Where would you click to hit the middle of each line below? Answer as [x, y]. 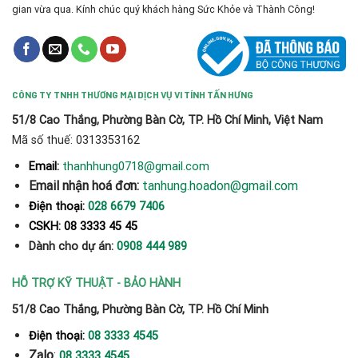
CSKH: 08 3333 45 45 [83, 227]
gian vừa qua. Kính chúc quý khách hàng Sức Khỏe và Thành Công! [163, 9]
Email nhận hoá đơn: [84, 186]
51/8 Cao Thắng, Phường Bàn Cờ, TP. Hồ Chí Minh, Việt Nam [167, 121]
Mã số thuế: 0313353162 [76, 141]
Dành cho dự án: [71, 247]
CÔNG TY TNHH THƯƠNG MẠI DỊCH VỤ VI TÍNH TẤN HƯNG [133, 95]
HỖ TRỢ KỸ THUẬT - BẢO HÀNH [96, 284]
